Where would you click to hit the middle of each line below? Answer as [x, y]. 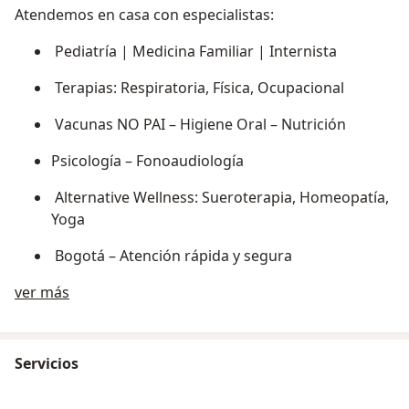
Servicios [47, 364]
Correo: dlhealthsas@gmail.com [163, 366]
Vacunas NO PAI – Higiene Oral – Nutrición [199, 125]
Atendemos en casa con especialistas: [144, 15]
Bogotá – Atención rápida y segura [172, 256]
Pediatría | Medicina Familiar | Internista [194, 52]
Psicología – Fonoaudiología [147, 161]
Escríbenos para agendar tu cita [163, 293]
